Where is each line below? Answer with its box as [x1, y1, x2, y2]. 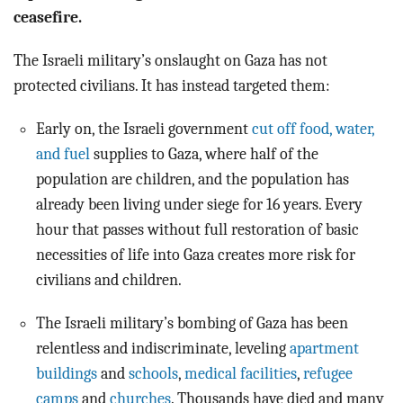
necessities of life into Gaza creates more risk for [36, 246, 355, 264]
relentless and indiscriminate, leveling [36, 339, 290, 358]
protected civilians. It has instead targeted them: [13, 76, 330, 95]
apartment [290, 339, 359, 358]
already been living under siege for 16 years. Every [36, 195, 363, 214]
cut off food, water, [252, 120, 374, 139]
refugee [303, 364, 353, 383]
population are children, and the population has [36, 170, 349, 189]
